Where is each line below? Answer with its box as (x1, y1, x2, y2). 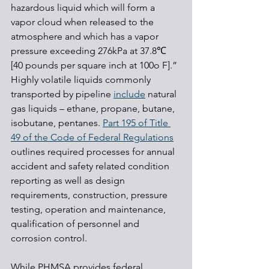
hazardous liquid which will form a (11, 1, 157, 13)
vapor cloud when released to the (11, 16, 156, 28)
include (113, 88, 145, 100)
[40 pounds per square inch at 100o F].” (11, 59, 180, 71)
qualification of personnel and (11, 217, 142, 229)
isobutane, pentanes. (11, 116, 103, 128)
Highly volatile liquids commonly (11, 73, 153, 85)
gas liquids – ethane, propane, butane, (11, 102, 177, 114)
